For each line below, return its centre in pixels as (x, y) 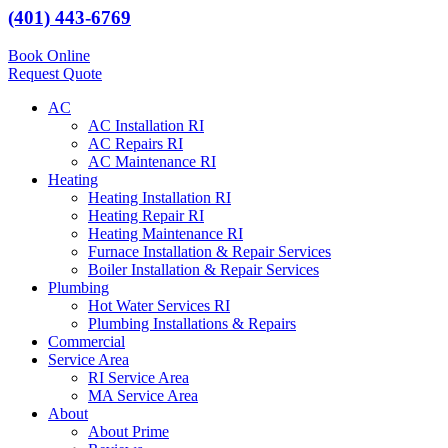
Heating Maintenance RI (165, 234)
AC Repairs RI (135, 144)
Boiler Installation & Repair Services (203, 270)
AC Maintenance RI (152, 162)
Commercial (86, 342)
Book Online (49, 56)
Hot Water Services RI (159, 306)
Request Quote (55, 74)
